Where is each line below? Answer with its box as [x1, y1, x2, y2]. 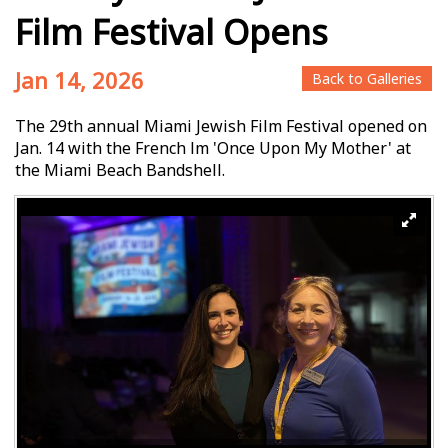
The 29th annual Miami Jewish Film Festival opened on [15, 114, 427, 137]
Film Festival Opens [15, 8, 328, 55]
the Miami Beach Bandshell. [15, 158, 225, 181]
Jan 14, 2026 [15, 64, 144, 95]
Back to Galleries [312, 68, 422, 88]
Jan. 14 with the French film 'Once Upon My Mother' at [15, 136, 411, 159]
